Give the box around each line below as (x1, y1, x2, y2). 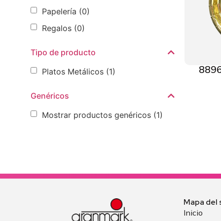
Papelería (42, 6, 76, 16)
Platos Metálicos (42, 66, 104, 76)
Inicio (184, 208, 203, 218)
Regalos (42, 23, 72, 33)
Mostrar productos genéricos (42, 110, 151, 120)
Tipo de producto (31, 47, 96, 57)
